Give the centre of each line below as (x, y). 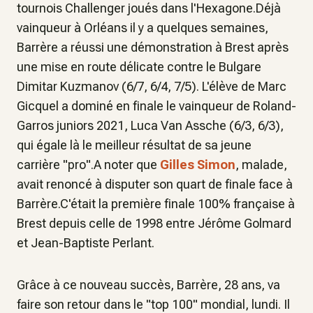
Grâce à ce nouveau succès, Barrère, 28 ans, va (148, 285)
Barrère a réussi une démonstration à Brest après (153, 47)
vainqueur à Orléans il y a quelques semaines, (143, 28)
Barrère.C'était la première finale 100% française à (156, 204)
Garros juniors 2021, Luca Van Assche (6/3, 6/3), (150, 125)
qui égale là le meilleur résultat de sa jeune (134, 145)
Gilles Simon (198, 165)
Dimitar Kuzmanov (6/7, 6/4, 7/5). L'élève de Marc (152, 86)
